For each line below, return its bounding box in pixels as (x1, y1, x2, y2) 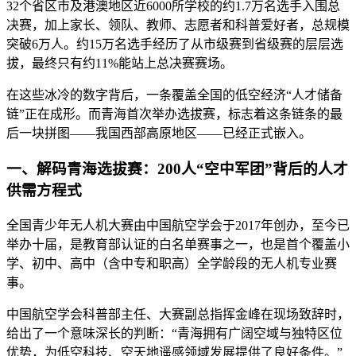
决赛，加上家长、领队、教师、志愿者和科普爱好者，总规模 (6, 18, 350, 33)
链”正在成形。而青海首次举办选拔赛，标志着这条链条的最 (6, 107, 342, 122)
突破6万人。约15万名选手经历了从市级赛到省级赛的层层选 (6, 37, 343, 52)
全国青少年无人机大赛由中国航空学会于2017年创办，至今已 (6, 218, 350, 232)
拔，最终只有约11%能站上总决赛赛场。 (6, 56, 233, 71)
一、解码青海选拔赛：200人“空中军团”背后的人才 (6, 160, 348, 177)
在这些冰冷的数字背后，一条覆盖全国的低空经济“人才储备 (6, 88, 342, 103)
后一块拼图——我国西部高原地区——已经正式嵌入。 (6, 126, 311, 141)
